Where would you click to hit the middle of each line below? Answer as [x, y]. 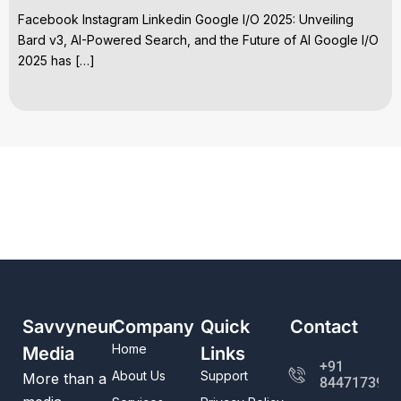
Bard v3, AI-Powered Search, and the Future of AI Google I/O [198, 40]
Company [153, 327]
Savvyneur [69, 327]
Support [224, 375]
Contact [324, 327]
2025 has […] [56, 61]
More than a [64, 379]
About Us [138, 375]
